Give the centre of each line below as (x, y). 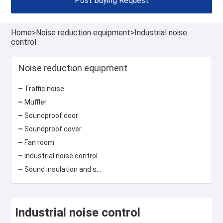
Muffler (36, 102)
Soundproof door (52, 115)
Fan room (40, 142)
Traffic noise (45, 88)
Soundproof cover (53, 129)
